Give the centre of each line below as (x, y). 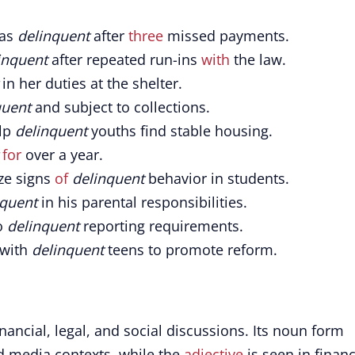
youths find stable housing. (180, 131)
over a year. (62, 155)
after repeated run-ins (124, 59)
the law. (258, 59)
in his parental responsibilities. (142, 202)
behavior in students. (217, 178)
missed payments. (226, 36)
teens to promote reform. (191, 250)
